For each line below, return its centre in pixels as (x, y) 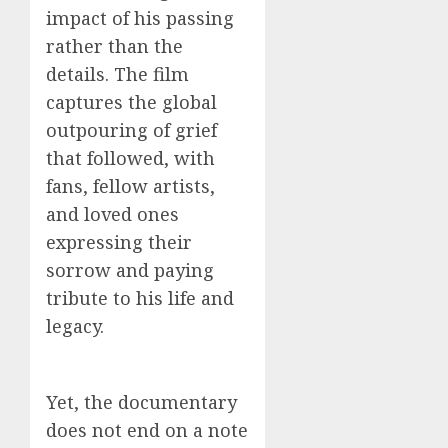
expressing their (119, 241)
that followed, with (130, 157)
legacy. (75, 325)
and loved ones (112, 213)
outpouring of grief (131, 129)
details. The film (117, 73)
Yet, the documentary (141, 401)
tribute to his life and (140, 297)
